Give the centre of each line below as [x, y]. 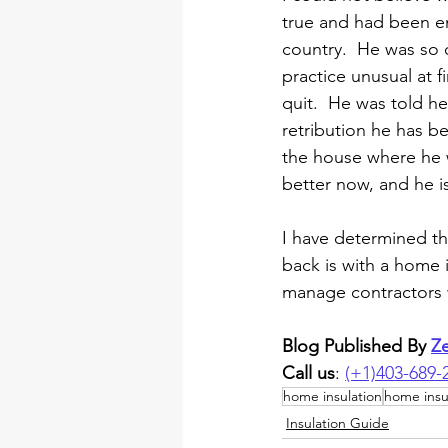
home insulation [332, 396]
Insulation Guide [337, 423]
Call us [308, 373]
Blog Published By [356, 346]
